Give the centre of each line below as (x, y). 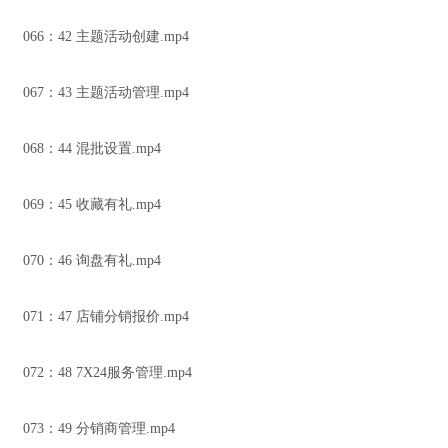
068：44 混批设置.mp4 (92, 148)
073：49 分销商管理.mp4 (99, 428)
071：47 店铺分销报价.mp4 (106, 316)
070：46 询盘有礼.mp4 (92, 260)
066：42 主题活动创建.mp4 (106, 36)
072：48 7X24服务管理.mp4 (107, 372)
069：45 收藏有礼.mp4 (92, 204)
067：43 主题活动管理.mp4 (106, 92)
